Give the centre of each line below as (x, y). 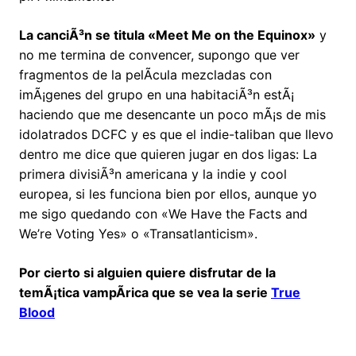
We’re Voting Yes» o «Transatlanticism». (138, 234)
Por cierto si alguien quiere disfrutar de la (147, 273)
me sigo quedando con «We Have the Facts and (163, 214)
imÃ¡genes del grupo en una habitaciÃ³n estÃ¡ (157, 95)
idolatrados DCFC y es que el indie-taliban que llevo (176, 135)
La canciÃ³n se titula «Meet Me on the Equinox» (167, 35)
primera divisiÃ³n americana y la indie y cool (153, 174)
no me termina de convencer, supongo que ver (159, 55)
